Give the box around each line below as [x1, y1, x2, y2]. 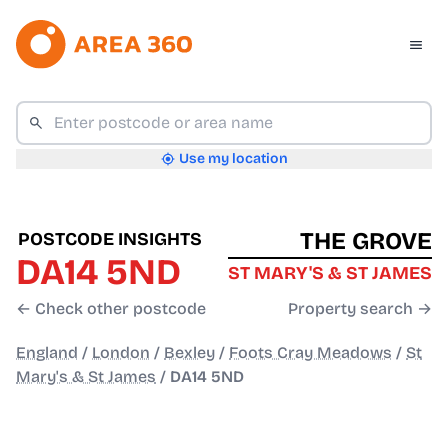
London [92, 343, 150, 363]
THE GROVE [300, 227, 432, 256]
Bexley [164, 343, 215, 363]
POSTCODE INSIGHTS [18, 228, 202, 251]
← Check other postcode [16, 299, 206, 319]
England [16, 343, 78, 363]
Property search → [288, 299, 432, 319]
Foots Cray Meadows [229, 343, 392, 363]
